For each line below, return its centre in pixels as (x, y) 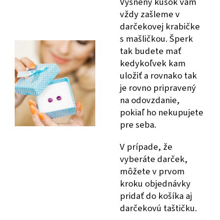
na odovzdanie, (150, 100)
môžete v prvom (152, 171)
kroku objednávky (155, 183)
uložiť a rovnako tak (158, 75)
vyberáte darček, (154, 159)
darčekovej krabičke (160, 26)
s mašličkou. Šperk (156, 39)
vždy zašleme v (150, 14)
